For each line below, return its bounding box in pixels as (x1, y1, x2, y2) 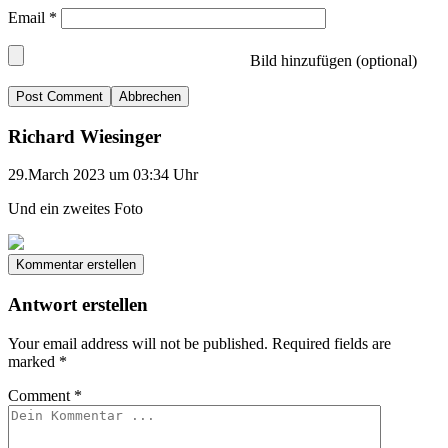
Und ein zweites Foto (8, 200, 143, 218)
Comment (8, 386, 74, 404)
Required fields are (272, 334, 391, 352)
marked (8, 352, 59, 370)
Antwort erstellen (8, 294, 148, 316)
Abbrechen (119, 88, 181, 104)
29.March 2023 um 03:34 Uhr (8, 166, 198, 184)
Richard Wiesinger (8, 125, 161, 147)
